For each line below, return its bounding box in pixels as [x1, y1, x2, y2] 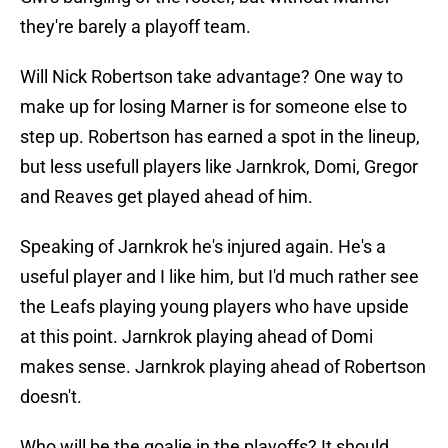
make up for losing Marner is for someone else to [20, 96, 407, 118]
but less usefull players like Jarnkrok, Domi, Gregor [20, 156, 418, 178]
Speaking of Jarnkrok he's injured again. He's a [20, 236, 386, 258]
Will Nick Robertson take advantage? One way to [20, 66, 403, 88]
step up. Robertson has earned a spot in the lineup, [20, 126, 420, 148]
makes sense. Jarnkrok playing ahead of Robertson [20, 356, 426, 378]
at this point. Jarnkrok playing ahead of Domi [20, 326, 373, 348]
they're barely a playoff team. [20, 16, 251, 38]
